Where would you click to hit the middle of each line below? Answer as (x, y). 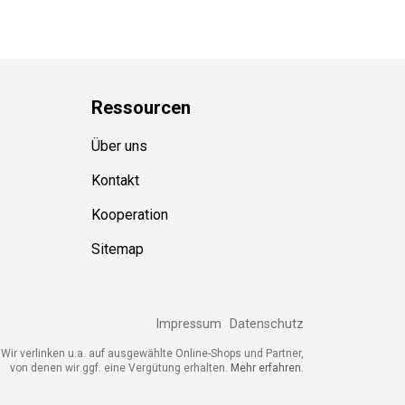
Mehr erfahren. (260, 361)
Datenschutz (260, 317)
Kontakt (108, 174)
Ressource (129, 101)
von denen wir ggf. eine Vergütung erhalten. (113, 361)
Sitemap (111, 242)
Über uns (113, 139)
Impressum (182, 317)
